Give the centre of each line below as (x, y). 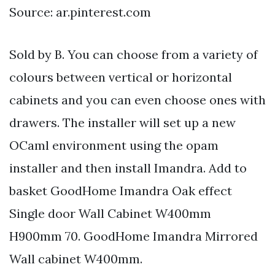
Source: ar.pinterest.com (80, 12)
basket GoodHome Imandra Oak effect (121, 190)
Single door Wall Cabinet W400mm (110, 213)
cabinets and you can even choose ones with (137, 99)
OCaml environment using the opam (114, 145)
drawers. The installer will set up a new (122, 122)
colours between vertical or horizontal (121, 77)
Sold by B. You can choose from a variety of (134, 54)
